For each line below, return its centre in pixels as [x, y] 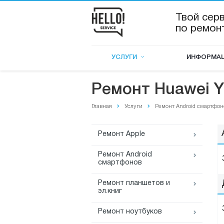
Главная [102, 106]
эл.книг [110, 191]
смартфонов [120, 163]
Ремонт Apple [121, 134]
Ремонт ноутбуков [130, 212]
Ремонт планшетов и [134, 183]
